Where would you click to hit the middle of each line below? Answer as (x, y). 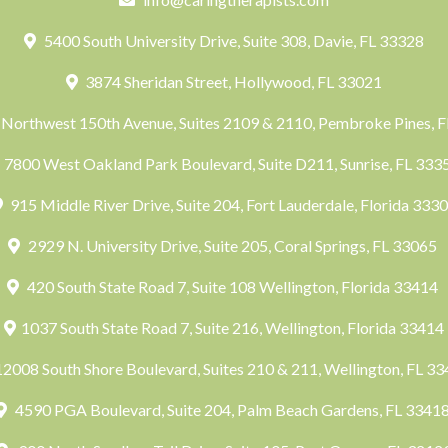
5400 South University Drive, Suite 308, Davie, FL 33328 (232, 40)
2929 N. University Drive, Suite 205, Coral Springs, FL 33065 (232, 245)
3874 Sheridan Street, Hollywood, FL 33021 (232, 81)
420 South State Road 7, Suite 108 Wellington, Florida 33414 (232, 286)
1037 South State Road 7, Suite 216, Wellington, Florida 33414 (232, 327)
